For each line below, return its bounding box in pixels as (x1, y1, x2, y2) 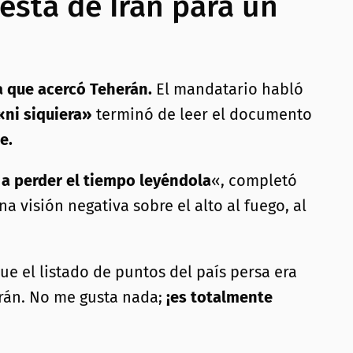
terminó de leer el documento (92, 105, 312, 124)
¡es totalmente (166, 288, 273, 307)
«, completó (211, 171, 297, 191)
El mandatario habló (156, 80, 303, 99)
